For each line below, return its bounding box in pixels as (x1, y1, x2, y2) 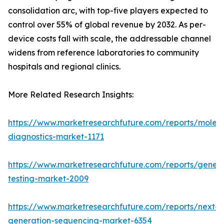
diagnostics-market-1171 (8, 131, 104, 142)
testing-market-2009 (8, 173, 88, 184)
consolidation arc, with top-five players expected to (8, 5, 208, 16)
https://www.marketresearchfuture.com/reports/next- (8, 201, 218, 212)
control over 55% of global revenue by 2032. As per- (8, 19, 206, 30)
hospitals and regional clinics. (8, 61, 120, 72)
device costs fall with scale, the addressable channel (8, 33, 211, 44)
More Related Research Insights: (8, 89, 133, 100)
